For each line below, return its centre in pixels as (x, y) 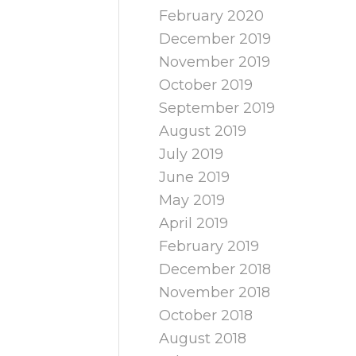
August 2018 (203, 339)
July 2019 (192, 154)
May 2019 (192, 200)
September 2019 (217, 108)
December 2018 (215, 269)
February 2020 (212, 16)
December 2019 (215, 39)
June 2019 (195, 177)
